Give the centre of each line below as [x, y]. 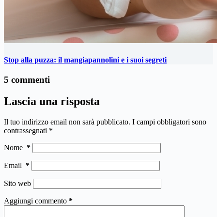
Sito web [17, 183]
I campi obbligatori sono [169, 122]
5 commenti [27, 79]
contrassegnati [26, 130]
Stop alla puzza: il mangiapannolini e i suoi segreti [85, 60]
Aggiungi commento [35, 201]
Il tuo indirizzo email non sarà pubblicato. [67, 122]
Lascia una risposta [52, 101]
